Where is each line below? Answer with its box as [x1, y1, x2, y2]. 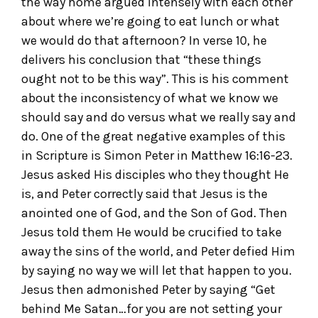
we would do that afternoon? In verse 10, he [21, 33, 267, 49]
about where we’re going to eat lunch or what [21, 13, 280, 30]
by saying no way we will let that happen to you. [21, 263, 292, 279]
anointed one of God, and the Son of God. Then [21, 205, 287, 221]
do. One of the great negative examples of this [21, 128, 285, 145]
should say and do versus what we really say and [21, 109, 296, 126]
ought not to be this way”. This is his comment [21, 71, 289, 87]
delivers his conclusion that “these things [21, 52, 261, 68]
